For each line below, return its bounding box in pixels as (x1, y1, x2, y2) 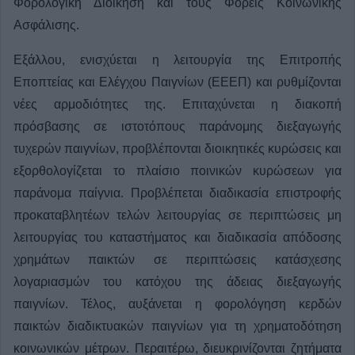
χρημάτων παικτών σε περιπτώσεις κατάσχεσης (13, 252, 342, 266)
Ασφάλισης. (13, 17, 79, 32)
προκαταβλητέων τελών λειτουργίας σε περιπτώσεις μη (13, 208, 342, 222)
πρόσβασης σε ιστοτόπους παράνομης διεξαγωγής (13, 119, 342, 133)
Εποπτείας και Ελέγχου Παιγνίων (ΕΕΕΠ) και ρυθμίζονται (13, 74, 342, 89)
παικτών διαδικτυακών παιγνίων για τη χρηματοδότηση (13, 319, 342, 333)
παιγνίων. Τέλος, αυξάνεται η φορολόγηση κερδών (13, 296, 342, 311)
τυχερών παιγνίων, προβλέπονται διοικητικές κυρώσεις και (13, 141, 342, 155)
